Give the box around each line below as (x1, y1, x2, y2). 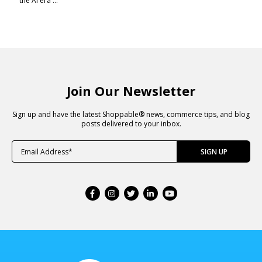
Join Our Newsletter (67, 82, 195, 100)
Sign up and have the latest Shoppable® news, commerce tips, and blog (12, 109, 250, 120)
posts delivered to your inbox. (81, 119, 181, 129)
